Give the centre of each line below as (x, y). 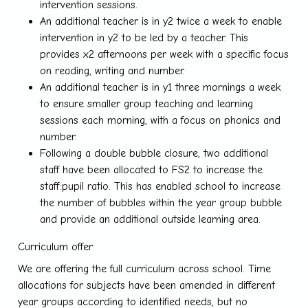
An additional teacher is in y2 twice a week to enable (161, 21)
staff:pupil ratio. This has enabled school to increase (161, 186)
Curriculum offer (56, 246)
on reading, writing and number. (113, 70)
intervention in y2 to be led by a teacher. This (144, 37)
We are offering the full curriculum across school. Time (145, 268)
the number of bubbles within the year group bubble (161, 202)
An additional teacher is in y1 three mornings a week (161, 87)
